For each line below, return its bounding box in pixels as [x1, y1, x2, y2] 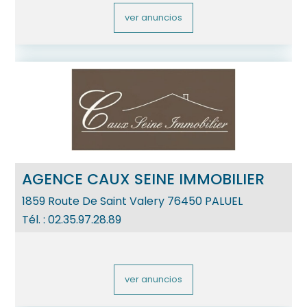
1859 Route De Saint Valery [22, 193, 168, 209]
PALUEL [205, 193, 243, 209]
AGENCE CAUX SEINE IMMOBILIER [22, 169, 265, 190]
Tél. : [22, 212, 49, 228]
